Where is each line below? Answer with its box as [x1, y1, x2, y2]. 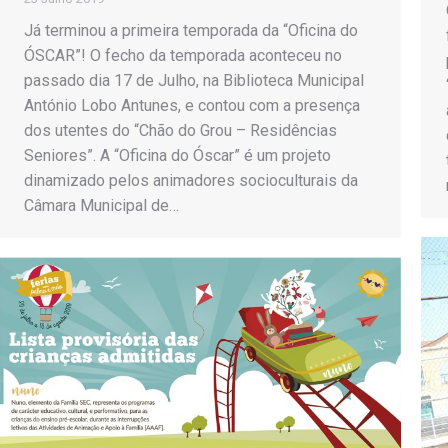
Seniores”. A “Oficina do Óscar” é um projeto [24, 145, 331, 165]
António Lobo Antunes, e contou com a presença [24, 95, 360, 115]
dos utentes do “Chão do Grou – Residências [24, 120, 337, 140]
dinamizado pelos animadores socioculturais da [24, 170, 358, 190]
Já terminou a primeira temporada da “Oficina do [24, 20, 358, 40]
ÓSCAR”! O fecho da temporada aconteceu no [24, 45, 342, 65]
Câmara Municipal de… [24, 195, 179, 215]
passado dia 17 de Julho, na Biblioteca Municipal [24, 70, 364, 90]
